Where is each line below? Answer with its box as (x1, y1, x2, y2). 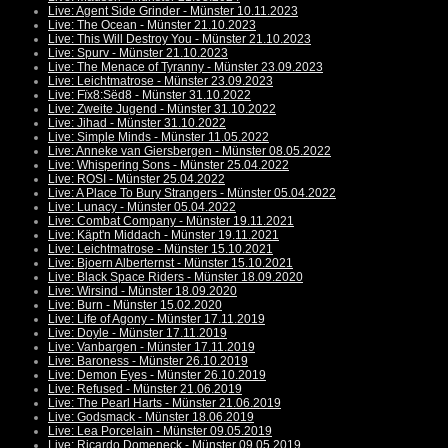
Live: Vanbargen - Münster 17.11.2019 (48, 340, 255, 355)
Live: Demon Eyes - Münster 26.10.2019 (48, 368, 266, 383)
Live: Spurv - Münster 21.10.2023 (48, 46, 228, 61)
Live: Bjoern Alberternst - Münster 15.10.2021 (48, 256, 293, 271)
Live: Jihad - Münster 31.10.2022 (48, 116, 226, 131)
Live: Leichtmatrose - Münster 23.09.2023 (48, 74, 273, 89)
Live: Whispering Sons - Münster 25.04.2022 (48, 158, 289, 173)
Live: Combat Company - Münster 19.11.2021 (48, 214, 294, 229)
